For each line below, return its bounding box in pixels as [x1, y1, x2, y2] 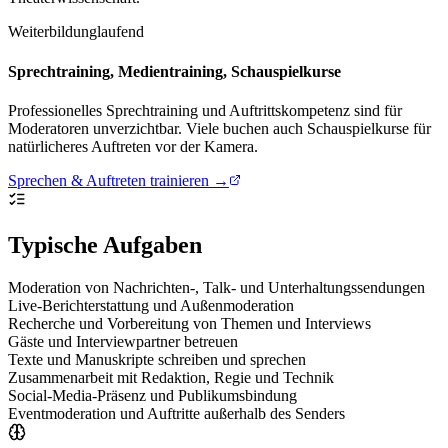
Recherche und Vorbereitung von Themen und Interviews [8, 314, 371, 332]
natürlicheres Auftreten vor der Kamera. [8, 137, 258, 155]
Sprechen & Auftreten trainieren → [8, 171, 229, 189]
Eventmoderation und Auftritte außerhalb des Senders [8, 404, 345, 422]
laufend [97, 23, 144, 41]
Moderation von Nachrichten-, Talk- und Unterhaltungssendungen [8, 278, 425, 296]
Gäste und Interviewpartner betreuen [8, 332, 238, 350]
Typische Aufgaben [8, 231, 202, 258]
